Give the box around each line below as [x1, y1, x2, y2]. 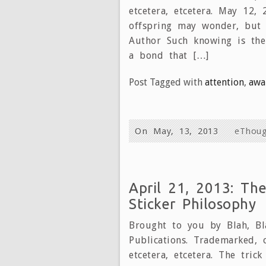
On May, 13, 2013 [135, 125, 224, 137]
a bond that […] [129, 49, 209, 61]
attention [205, 76, 244, 88]
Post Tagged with [129, 76, 205, 88]
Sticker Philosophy [129, 195, 256, 212]
